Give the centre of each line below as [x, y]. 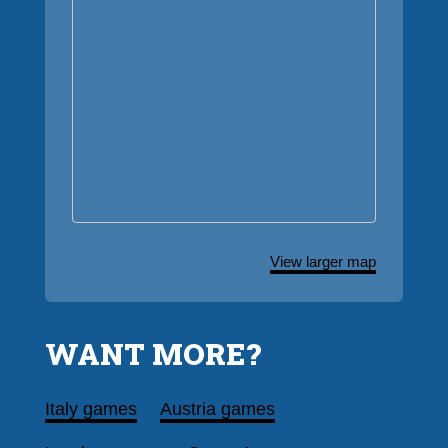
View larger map [323, 261]
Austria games [217, 408]
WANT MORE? [153, 353]
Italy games [91, 408]
